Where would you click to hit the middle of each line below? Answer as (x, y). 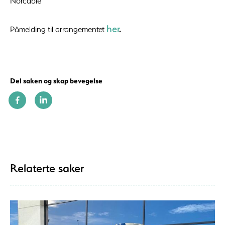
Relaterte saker (47, 168)
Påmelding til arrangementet (57, 29)
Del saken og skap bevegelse (56, 81)
